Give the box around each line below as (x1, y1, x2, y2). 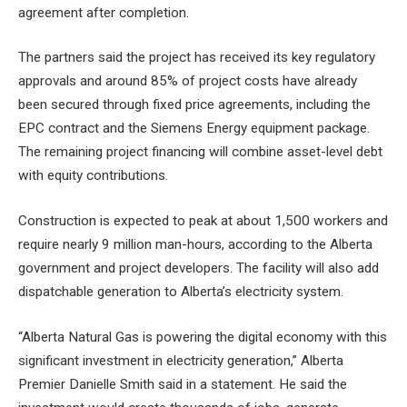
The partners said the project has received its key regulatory (18, 49, 375, 66)
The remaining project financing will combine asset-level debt (18, 144, 382, 161)
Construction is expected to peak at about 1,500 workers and (18, 213, 388, 230)
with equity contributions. (18, 167, 168, 184)
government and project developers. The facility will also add (18, 260, 379, 277)
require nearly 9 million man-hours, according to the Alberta (18, 236, 372, 253)
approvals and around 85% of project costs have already (18, 73, 357, 90)
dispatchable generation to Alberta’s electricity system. (18, 283, 343, 301)
